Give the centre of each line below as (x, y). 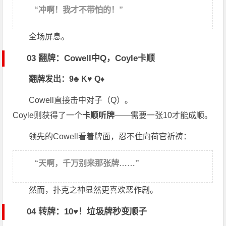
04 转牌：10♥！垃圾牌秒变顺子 (87, 212)
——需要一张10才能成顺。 (164, 116)
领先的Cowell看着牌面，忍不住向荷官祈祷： (110, 137)
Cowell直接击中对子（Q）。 (81, 100)
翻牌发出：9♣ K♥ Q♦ (67, 79)
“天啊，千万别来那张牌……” (87, 163)
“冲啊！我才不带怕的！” (79, 10)
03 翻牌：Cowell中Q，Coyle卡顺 (91, 59)
